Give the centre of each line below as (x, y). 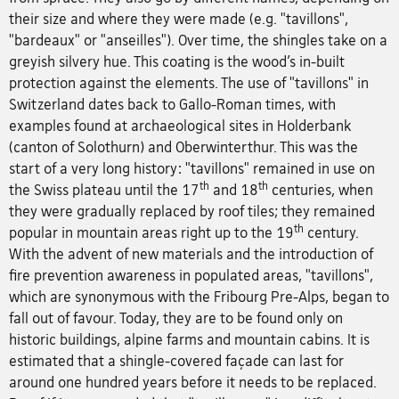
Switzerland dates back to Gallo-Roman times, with (172, 105)
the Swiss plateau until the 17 (104, 190)
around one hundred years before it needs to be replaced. (193, 383)
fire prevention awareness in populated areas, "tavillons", (191, 276)
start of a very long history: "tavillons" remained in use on (192, 169)
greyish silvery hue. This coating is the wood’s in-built (177, 62)
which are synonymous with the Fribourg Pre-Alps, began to (199, 297)
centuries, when (321, 190)
